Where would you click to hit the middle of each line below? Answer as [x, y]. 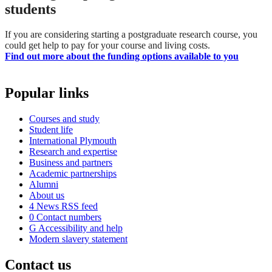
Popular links [47, 93]
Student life [51, 130]
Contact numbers [68, 217]
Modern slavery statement [78, 239]
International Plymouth [73, 141]
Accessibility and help [80, 228]
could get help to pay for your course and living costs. [109, 46]
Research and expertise [73, 152]
